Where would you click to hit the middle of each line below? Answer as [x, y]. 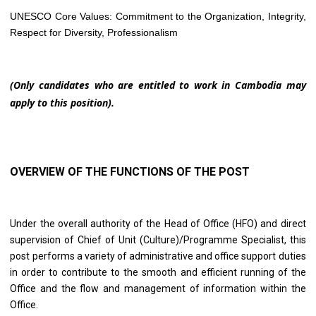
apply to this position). [62, 103]
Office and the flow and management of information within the [158, 289]
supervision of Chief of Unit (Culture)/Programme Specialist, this [158, 240]
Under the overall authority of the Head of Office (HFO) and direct [158, 224]
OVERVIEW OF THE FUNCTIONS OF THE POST [130, 172]
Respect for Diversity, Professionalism [94, 33]
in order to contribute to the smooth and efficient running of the [158, 273]
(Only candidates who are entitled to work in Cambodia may [158, 85]
